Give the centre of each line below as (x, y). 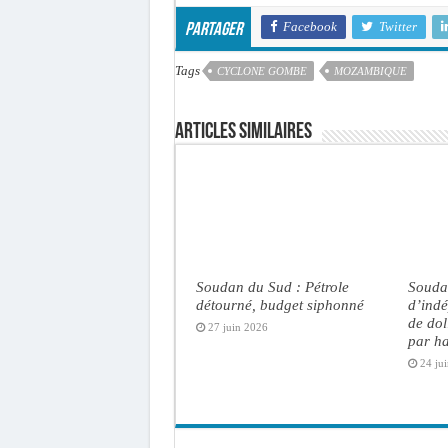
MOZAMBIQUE (370, 70)
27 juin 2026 (237, 326)
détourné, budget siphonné (279, 304)
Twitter (397, 26)
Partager (213, 30)
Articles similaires (243, 132)
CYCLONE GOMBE (261, 70)
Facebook (309, 26)
